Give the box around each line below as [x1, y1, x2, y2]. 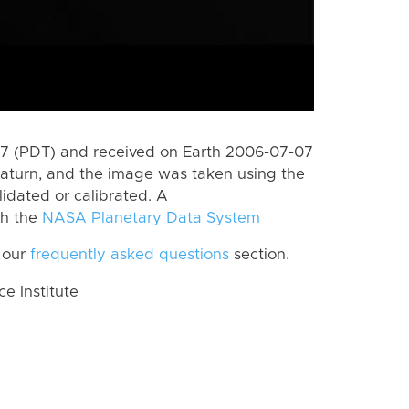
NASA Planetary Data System [42, 210, 260, 225]
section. [229, 247, 289, 263]
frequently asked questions [30, 247, 229, 263]
